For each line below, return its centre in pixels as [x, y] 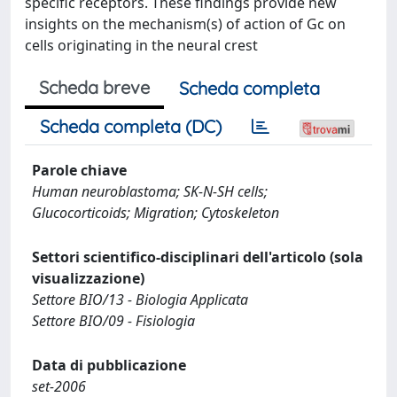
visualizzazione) [88, 278]
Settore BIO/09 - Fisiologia [113, 320]
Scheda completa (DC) [131, 126]
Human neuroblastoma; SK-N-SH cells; [150, 191]
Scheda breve [94, 87]
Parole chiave [79, 170]
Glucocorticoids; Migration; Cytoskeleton [156, 212]
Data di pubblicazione [109, 365]
